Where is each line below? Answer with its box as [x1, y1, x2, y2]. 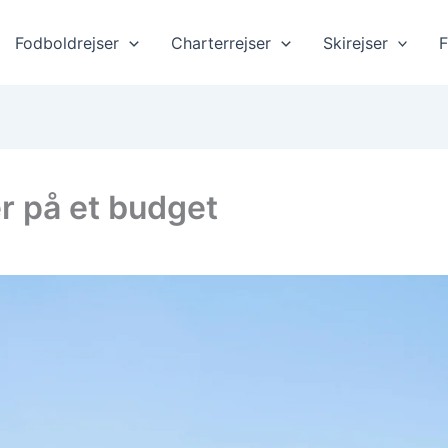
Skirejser [322, 32, 388, 53]
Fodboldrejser [15, 32, 120, 53]
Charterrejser [171, 32, 272, 53]
